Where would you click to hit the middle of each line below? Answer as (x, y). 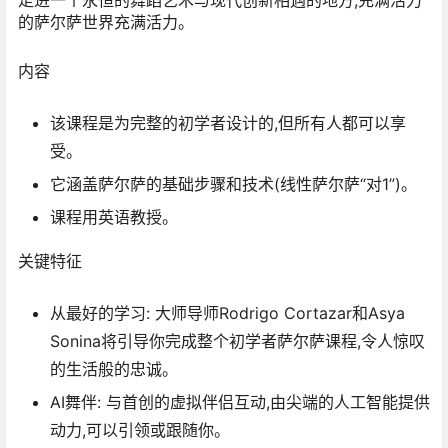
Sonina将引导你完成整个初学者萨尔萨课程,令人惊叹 (237, 341)
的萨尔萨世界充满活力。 (106, 21)
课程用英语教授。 (114, 217)
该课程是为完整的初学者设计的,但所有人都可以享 (228, 123)
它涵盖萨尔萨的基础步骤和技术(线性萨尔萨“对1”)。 (233, 184)
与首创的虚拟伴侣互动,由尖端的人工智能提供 (265, 402)
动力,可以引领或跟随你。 (140, 430)
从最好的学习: (100, 313)
